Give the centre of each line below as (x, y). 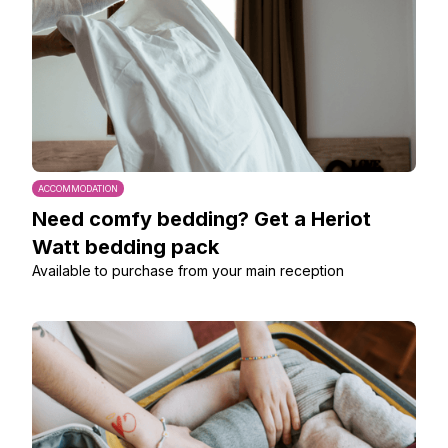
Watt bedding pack (125, 247)
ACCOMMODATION (78, 188)
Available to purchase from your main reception (188, 270)
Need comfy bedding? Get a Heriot (201, 219)
